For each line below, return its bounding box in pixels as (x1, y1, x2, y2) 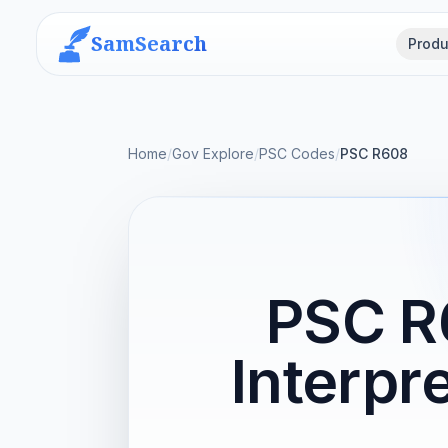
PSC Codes (259, 145, 335, 162)
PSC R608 (340, 145, 408, 162)
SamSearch (91, 30, 207, 57)
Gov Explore (172, 145, 254, 162)
